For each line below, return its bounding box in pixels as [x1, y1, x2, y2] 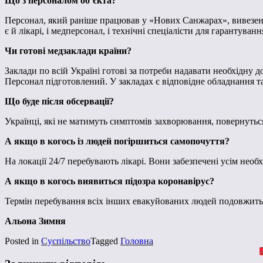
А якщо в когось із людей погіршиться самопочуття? [5, 136, 230, 147]
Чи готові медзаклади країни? [5, 46, 131, 56]
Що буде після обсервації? [5, 96, 114, 107]
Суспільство [41, 236, 90, 247]
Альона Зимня [5, 216, 66, 227]
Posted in [5, 236, 41, 247]
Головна [120, 236, 153, 247]
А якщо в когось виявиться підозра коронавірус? [5, 176, 214, 187]
